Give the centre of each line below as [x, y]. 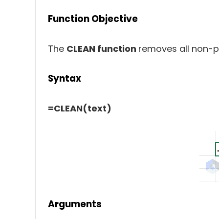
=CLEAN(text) [80, 108]
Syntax [65, 78]
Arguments [75, 204]
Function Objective [93, 19]
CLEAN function [102, 49]
